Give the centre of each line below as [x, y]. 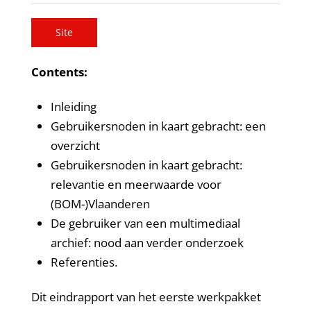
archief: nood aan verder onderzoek [147, 242]
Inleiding [73, 106]
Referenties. [84, 262]
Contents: [59, 72]
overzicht [75, 145]
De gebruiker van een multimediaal [145, 223]
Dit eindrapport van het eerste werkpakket [146, 297]
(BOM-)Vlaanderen [100, 203]
